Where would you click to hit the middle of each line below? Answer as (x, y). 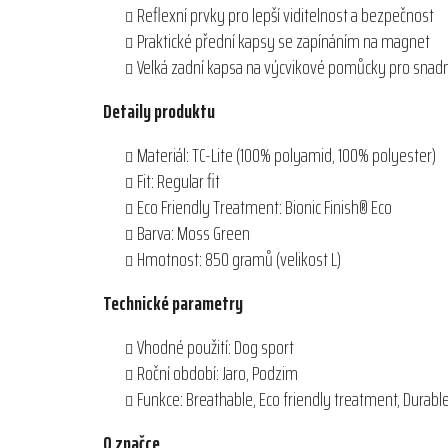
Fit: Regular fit (178, 181)
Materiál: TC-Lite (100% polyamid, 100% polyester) (286, 155)
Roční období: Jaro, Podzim (217, 373)
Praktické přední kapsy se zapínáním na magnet (283, 41)
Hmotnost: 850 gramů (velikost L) (239, 259)
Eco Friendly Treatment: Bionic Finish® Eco (264, 207)
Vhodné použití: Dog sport (215, 347)
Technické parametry (173, 303)
